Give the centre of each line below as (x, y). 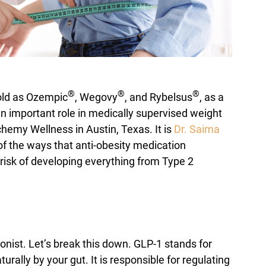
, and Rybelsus (159, 97)
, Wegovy (96, 97)
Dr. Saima (197, 129)
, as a (212, 97)
